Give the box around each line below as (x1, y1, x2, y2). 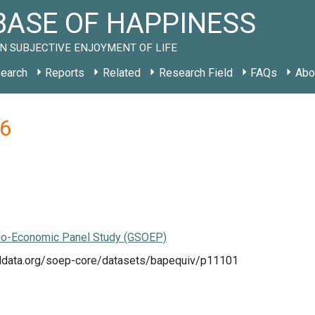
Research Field (158, 66, 233, 79)
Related (102, 66, 141, 79)
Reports (45, 66, 85, 79)
